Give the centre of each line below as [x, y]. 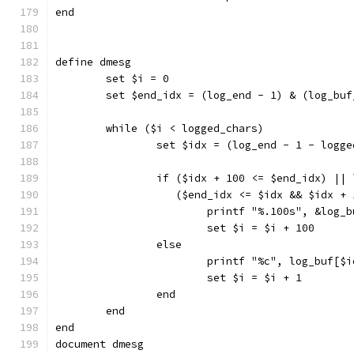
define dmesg [93, 62]
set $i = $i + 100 [261, 228]
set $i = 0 [137, 79]
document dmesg [100, 344]
